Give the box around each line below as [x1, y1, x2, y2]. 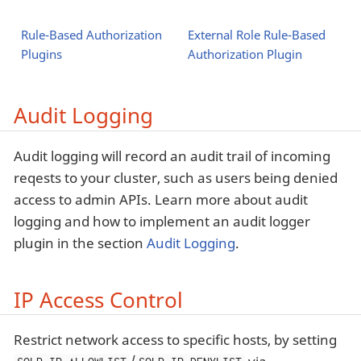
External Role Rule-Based [187, 26, 326, 43]
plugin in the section [14, 234, 147, 252]
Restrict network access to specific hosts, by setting [14, 330, 337, 350]
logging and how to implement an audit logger [14, 212, 310, 230]
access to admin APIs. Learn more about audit [14, 190, 308, 209]
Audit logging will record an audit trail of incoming [14, 147, 330, 165]
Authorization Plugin [187, 45, 302, 62]
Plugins [20, 45, 62, 62]
